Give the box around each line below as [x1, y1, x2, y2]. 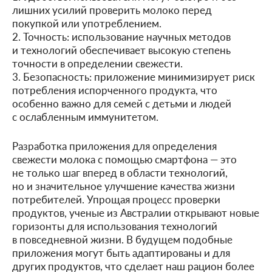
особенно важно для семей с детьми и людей [12, 95, 231, 110]
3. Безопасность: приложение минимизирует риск [12, 69, 255, 84]
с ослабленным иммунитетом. [12, 109, 158, 124]
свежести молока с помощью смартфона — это [12, 151, 237, 166]
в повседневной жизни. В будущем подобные [12, 231, 233, 246]
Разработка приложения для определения [12, 138, 217, 153]
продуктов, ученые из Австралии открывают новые [12, 205, 259, 220]
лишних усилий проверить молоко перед [12, 2, 212, 17]
